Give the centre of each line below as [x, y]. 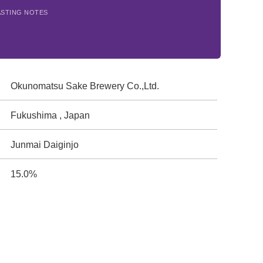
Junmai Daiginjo [45, 145]
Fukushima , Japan [50, 115]
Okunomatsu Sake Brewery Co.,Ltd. [85, 86]
